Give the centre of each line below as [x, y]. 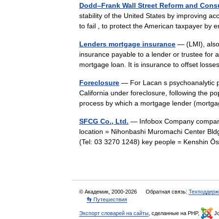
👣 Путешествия [107, 199]
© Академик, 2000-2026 [109, 192]
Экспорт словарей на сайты [114, 213]
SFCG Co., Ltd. [104, 121]
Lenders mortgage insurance [127, 44]
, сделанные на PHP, [175, 213]
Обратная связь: [167, 192]
